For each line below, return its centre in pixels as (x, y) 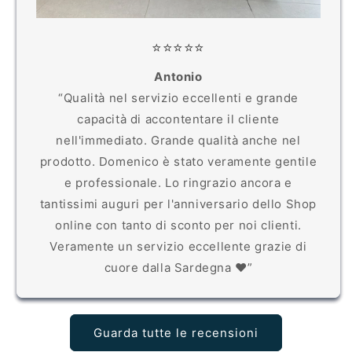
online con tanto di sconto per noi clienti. (178, 225)
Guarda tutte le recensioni (176, 332)
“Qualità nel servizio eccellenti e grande (178, 98)
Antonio (178, 77)
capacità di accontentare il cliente (178, 119)
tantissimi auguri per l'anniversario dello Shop (178, 204)
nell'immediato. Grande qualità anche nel (178, 141)
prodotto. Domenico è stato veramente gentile (178, 162)
